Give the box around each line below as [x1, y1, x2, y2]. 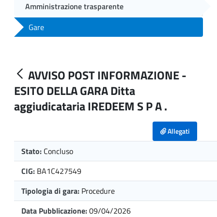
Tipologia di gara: [21, 185, 79, 197]
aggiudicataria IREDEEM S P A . [14, 97, 167, 115]
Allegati [166, 125, 189, 136]
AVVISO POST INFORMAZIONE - [28, 66, 186, 84]
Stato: [21, 145, 44, 157]
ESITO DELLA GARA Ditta [14, 81, 135, 99]
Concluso [44, 145, 73, 157]
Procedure [81, 185, 115, 197]
